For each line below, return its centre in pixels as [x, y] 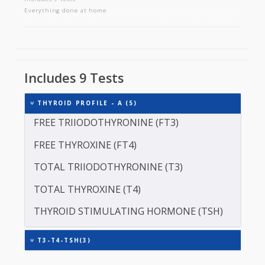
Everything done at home [73, 41]
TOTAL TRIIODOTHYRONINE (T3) [120, 215]
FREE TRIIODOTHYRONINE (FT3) [118, 166]
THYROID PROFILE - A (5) [95, 144]
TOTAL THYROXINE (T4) [97, 240]
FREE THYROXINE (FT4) [95, 190]
